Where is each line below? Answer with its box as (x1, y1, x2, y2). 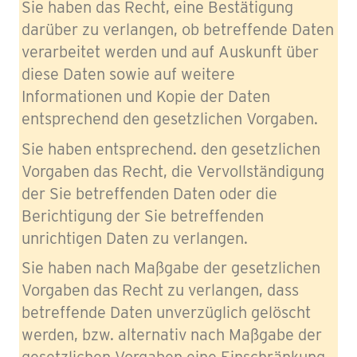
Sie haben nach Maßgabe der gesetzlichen (22, 258, 320, 277)
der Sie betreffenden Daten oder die (22, 183, 277, 203)
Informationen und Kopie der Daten (22, 87, 270, 106)
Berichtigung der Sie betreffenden (22, 206, 264, 226)
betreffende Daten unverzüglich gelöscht (22, 303, 311, 322)
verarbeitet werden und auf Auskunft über (22, 42, 319, 61)
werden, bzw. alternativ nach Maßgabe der (22, 325, 322, 344)
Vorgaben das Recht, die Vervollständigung (22, 161, 324, 181)
